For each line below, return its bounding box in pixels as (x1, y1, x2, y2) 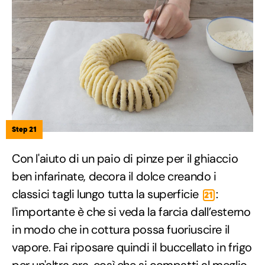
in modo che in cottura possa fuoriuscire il (12, 222, 230, 238)
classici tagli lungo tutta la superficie (12, 186, 202, 202)
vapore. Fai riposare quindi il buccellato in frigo (12, 240, 253, 256)
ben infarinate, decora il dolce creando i (12, 169, 216, 185)
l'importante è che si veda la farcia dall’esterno (12, 204, 251, 220)
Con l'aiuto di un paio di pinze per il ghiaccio (12, 151, 238, 167)
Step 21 (12, 125, 37, 134)
